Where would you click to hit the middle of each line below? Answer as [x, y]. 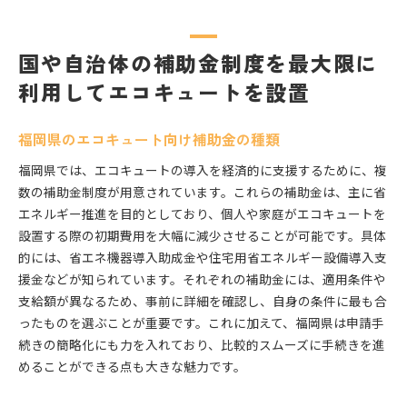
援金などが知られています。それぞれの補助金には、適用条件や [202, 279]
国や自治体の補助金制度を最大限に [199, 63]
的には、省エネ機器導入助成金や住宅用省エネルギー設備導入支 [203, 258]
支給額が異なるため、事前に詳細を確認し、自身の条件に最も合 [203, 301]
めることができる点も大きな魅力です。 [132, 367]
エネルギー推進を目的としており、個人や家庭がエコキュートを [202, 214]
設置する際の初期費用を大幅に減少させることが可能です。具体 [202, 236]
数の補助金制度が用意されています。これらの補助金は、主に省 [202, 192]
